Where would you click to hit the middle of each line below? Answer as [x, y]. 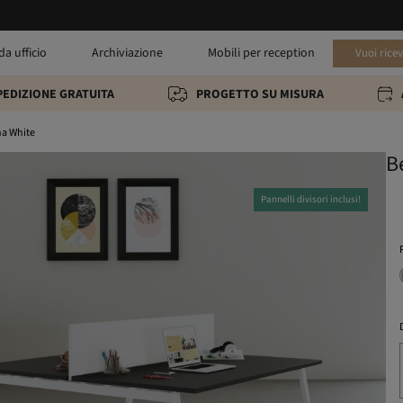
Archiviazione [127, 53]
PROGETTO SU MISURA [260, 94]
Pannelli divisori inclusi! [311, 199]
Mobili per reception [261, 53]
